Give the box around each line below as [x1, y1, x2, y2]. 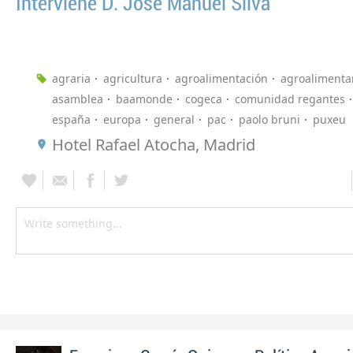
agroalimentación [175, 71, 268, 87]
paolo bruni [239, 112, 300, 128]
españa [52, 112, 91, 128]
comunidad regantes [235, 91, 345, 107]
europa [103, 112, 141, 128]
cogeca [185, 91, 222, 107]
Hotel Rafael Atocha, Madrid [52, 134, 255, 156]
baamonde [116, 91, 173, 107]
